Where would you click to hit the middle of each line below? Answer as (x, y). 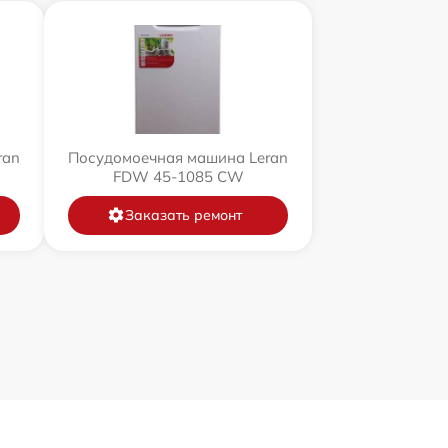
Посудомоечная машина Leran (178, 157)
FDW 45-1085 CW (178, 176)
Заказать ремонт (183, 214)
